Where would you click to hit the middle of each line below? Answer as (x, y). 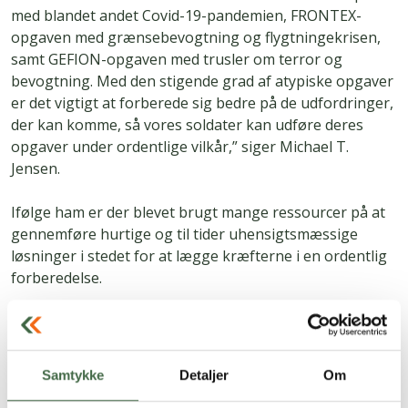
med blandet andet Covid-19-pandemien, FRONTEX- (186, 16)
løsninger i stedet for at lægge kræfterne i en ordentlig (199, 256)
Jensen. (37, 169)
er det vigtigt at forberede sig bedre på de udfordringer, (202, 103)
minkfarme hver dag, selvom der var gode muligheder (194, 366)
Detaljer (204, 375)
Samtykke (73, 375)
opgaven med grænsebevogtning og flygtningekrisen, (196, 38)
